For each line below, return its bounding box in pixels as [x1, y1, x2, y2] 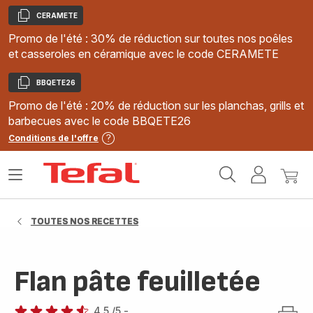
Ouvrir [8, 174, 39, 187]
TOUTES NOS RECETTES [31, 216, 138, 226]
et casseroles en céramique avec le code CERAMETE [8, 47, 279, 61]
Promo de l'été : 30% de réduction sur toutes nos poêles [8, 31, 293, 45]
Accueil [143, 162, 180, 175]
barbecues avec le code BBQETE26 [8, 114, 191, 128]
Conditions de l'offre [8, 133, 99, 143]
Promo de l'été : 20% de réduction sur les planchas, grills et [8, 99, 304, 112]
